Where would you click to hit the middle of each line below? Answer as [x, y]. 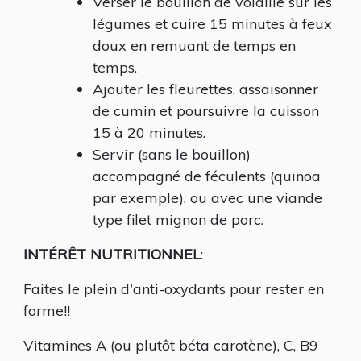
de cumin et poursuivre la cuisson [206, 111]
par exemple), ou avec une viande [207, 198]
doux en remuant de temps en [194, 46]
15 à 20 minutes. [149, 133]
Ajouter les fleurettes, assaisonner [205, 89]
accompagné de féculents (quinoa [207, 176]
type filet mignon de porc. [178, 220]
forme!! [47, 311]
